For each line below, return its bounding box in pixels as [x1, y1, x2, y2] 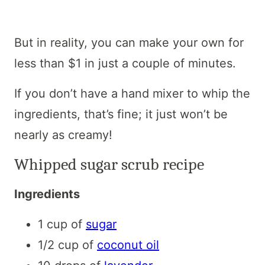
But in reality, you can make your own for [14, 35, 244, 50]
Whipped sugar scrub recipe [14, 154, 204, 174]
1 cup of [38, 216, 86, 231]
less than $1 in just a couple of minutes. [14, 56, 236, 70]
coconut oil [97, 237, 159, 252]
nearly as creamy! [14, 127, 112, 142]
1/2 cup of [38, 237, 97, 252]
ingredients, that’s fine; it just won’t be [14, 106, 228, 121]
